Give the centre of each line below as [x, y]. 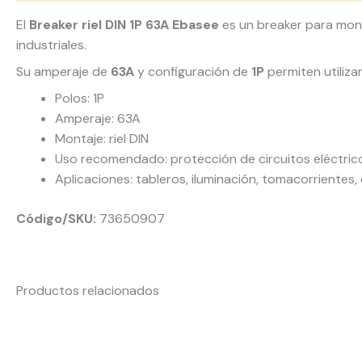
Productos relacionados [88, 290]
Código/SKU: [56, 219]
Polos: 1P [80, 98]
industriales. [51, 45]
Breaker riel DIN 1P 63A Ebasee [124, 25]
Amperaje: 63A [98, 118]
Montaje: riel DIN [102, 139]
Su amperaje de [63, 72]
